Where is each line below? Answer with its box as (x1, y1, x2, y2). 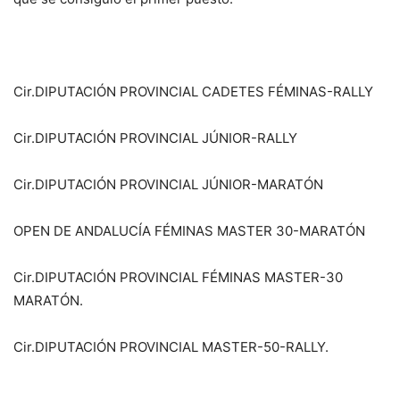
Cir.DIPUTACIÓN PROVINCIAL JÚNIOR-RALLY (13, 129, 297, 146)
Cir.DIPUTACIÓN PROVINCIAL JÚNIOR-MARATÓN (13, 175, 323, 193)
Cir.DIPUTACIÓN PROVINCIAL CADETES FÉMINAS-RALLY (13, 82, 373, 100)
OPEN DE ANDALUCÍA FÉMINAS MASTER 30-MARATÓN (13, 221, 365, 239)
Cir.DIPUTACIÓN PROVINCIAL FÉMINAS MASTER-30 (13, 268, 343, 286)
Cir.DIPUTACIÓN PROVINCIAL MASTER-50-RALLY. (13, 337, 329, 355)
